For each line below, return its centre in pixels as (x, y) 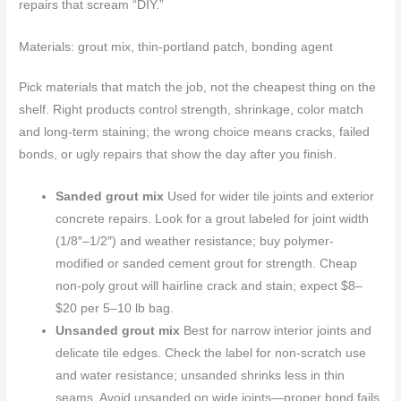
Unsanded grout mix (118, 330)
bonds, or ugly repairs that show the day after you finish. (178, 154)
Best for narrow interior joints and (276, 330)
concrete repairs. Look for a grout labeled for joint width (213, 218)
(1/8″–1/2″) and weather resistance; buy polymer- (195, 241)
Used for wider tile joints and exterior (269, 196)
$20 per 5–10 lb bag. (115, 308)
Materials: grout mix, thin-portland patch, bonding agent (176, 47)
